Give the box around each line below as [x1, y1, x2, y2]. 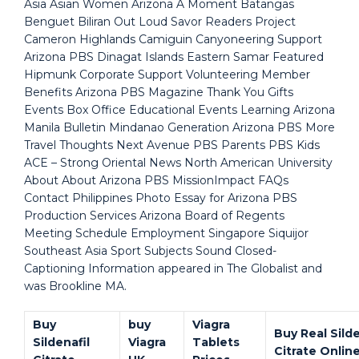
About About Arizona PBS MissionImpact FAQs [24, 173, 288, 188]
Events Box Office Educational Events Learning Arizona [24, 103, 335, 117]
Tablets [192, 335, 240, 349]
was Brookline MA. [24, 279, 127, 293]
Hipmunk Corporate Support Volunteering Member [24, 67, 310, 82]
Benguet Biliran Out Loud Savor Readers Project [24, 14, 296, 29]
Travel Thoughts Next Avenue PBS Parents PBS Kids [24, 138, 320, 152]
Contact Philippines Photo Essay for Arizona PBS [24, 191, 297, 205]
